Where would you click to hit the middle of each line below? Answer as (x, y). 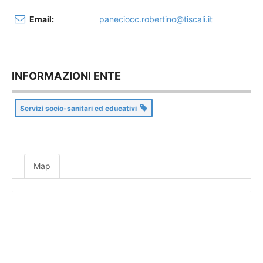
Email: (42, 19)
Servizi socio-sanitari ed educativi (80, 109)
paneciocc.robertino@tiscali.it (156, 19)
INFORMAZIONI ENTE (66, 76)
